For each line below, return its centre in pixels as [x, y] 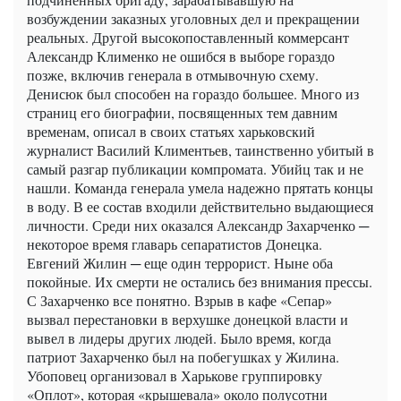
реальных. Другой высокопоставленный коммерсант [188, 37]
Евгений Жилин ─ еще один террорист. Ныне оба [180, 262]
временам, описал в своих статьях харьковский [171, 131]
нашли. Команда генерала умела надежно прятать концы [200, 187]
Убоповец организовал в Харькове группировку [175, 375]
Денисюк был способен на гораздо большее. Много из [193, 93]
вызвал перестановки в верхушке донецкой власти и [188, 319]
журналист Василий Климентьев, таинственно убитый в [200, 149]
